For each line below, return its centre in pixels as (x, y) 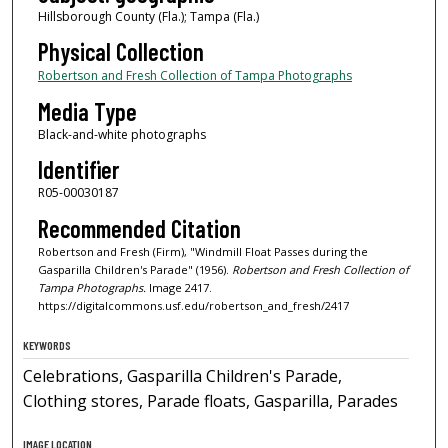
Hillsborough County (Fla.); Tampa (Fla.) (148, 16)
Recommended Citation (139, 228)
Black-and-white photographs (121, 134)
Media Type (87, 111)
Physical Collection (120, 52)
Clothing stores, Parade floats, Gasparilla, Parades (211, 401)
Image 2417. (178, 287)
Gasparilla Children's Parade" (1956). (134, 269)
